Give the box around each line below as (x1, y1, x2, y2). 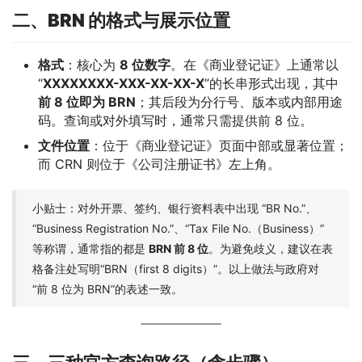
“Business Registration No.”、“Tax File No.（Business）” (32, 221, 324, 235)
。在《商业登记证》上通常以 (170, 56, 339, 73)
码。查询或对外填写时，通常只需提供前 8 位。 (38, 112, 313, 128)
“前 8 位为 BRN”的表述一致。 (32, 281, 183, 296)
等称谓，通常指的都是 (32, 241, 149, 255)
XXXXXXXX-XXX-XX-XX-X (43, 74, 204, 91)
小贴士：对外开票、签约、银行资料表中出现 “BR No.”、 (32, 200, 317, 215)
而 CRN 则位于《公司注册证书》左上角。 (38, 155, 280, 172)
